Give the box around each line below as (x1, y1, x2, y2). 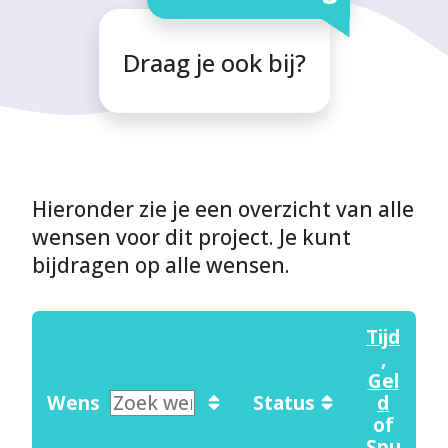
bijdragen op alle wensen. (32, 251, 290, 280)
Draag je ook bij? (122, 46, 306, 80)
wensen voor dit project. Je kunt (32, 223, 351, 252)
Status (253, 389, 315, 417)
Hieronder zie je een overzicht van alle (32, 195, 414, 224)
